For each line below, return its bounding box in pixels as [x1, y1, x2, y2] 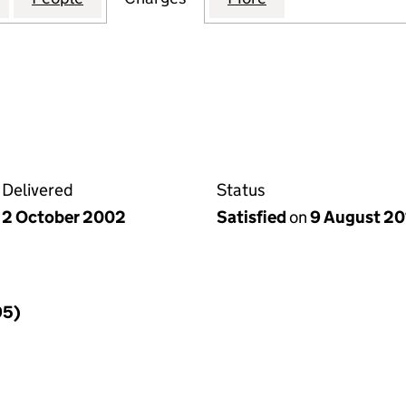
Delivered [2, 179, 73, 200]
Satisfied [217, 207, 289, 227]
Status [217, 179, 266, 200]
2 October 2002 [2, 207, 126, 227]
